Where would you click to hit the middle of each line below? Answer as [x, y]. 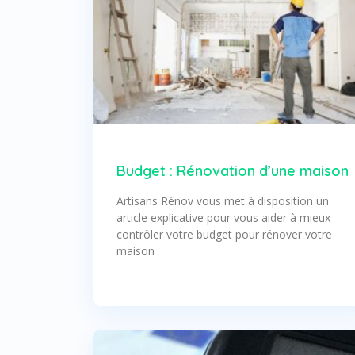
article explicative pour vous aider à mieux [223, 217]
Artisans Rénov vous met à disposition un [223, 200]
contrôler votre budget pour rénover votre [224, 234]
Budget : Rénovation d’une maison [233, 170]
